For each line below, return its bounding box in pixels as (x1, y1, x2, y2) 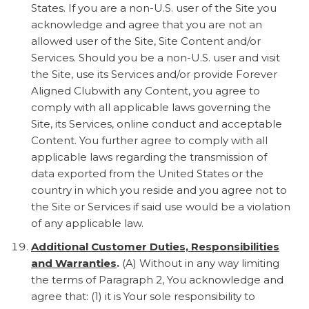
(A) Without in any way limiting (122, 256, 279, 270)
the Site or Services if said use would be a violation (31, 199, 290, 213)
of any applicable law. (31, 216, 143, 230)
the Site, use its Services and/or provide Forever (31, 67, 277, 81)
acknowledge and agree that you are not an (31, 17, 262, 31)
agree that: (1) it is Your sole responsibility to (31, 289, 255, 303)
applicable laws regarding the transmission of (31, 150, 267, 163)
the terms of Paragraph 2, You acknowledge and (31, 272, 283, 286)
